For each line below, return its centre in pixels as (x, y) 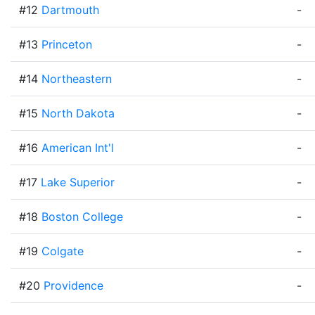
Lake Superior (78, 182)
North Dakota (78, 113)
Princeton (67, 44)
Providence (73, 285)
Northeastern (77, 79)
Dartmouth (70, 10)
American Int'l (78, 148)
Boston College (82, 217)
